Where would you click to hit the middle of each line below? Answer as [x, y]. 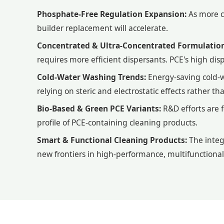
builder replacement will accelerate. [102, 28]
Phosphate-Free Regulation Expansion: [112, 14]
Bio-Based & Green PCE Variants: [99, 108]
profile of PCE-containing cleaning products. [117, 122]
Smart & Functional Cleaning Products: [112, 140]
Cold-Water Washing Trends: [91, 77]
